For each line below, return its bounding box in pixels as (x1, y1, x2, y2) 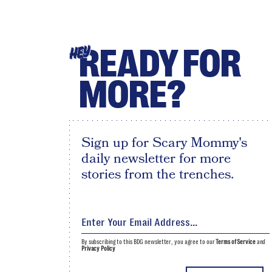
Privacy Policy (81, 245, 115, 252)
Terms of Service (216, 239, 256, 245)
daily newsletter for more (81, 149, 231, 168)
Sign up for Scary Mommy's (81, 133, 247, 152)
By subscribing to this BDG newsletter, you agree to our (81, 239, 216, 245)
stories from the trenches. (81, 165, 234, 184)
